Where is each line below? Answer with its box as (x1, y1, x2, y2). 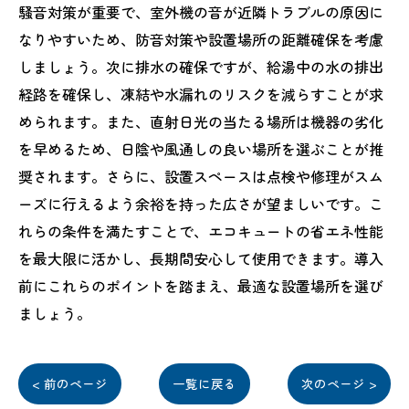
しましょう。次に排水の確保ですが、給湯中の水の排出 (18, 56, 383, 78)
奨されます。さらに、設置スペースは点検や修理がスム (18, 165, 383, 187)
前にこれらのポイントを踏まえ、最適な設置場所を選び (18, 275, 383, 297)
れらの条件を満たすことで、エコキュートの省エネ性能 (18, 220, 383, 242)
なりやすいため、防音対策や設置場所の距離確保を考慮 (18, 28, 383, 50)
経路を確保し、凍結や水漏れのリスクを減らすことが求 (18, 83, 383, 105)
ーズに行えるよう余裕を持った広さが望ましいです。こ (18, 193, 383, 215)
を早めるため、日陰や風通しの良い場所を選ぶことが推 (18, 138, 383, 160)
